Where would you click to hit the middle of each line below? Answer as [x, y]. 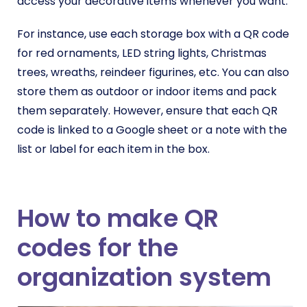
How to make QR [118, 218]
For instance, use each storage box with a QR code [153, 34]
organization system [144, 277]
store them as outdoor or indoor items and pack [147, 91]
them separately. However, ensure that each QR [147, 110]
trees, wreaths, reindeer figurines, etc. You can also [153, 72]
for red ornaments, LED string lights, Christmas [142, 53]
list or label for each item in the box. [113, 149]
